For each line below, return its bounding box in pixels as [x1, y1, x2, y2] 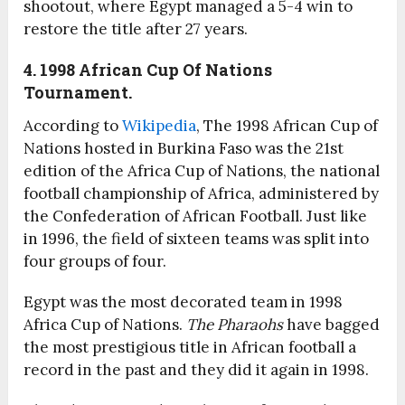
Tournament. [24, 81, 133, 104]
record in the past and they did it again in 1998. [24, 360, 370, 381]
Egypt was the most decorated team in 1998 [24, 292, 344, 313]
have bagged [283, 315, 381, 335]
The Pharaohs [186, 315, 284, 335]
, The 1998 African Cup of [196, 116, 379, 137]
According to [24, 116, 123, 137]
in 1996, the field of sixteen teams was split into [24, 229, 370, 250]
